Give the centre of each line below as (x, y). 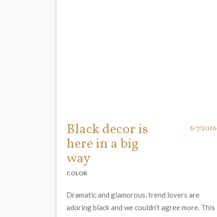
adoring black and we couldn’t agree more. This (141, 208)
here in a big (102, 144)
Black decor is (107, 130)
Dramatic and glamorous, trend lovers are (133, 195)
